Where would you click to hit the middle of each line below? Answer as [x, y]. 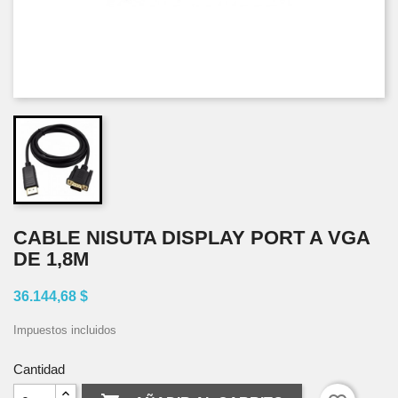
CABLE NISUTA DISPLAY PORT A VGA [191, 238]
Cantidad [39, 369]
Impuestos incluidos [65, 330]
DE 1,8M [51, 259]
